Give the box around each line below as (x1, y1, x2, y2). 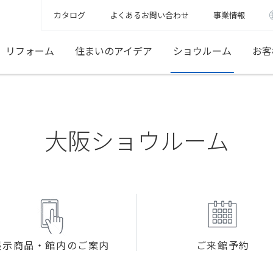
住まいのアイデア (75, 43, 152, 58)
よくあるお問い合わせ (109, 9, 189, 21)
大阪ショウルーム (44, 123, 229, 157)
